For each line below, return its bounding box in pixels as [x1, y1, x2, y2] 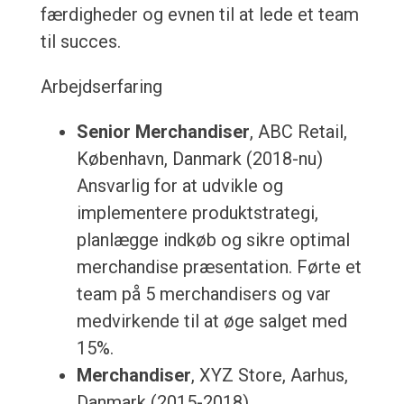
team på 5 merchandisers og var [76, 283, 331, 306]
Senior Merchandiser [76, 121, 250, 143]
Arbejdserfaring [40, 76, 162, 98]
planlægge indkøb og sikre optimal [76, 229, 350, 252]
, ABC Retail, [249, 121, 347, 143]
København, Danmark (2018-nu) [76, 148, 323, 170]
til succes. [40, 31, 121, 53]
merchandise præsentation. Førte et [76, 256, 362, 279]
